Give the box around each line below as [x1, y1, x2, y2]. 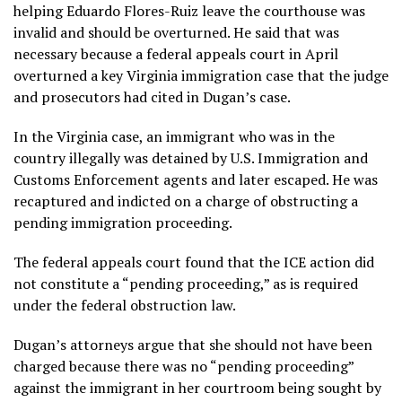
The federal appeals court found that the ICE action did [13, 251, 374, 272]
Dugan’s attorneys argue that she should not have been [13, 334, 372, 354]
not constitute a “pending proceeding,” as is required [13, 273, 358, 293]
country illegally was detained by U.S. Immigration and [13, 147, 368, 168]
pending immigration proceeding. [13, 212, 232, 232]
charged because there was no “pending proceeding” [13, 355, 354, 376]
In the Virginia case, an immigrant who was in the [13, 126, 335, 146]
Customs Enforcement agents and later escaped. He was [13, 169, 378, 189]
